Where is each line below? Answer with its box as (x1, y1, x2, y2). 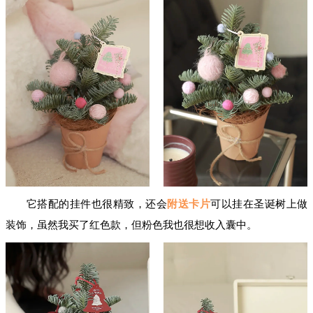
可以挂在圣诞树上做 (210, 198, 308, 210)
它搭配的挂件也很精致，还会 (27, 198, 168, 210)
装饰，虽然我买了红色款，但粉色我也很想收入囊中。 (6, 219, 257, 231)
